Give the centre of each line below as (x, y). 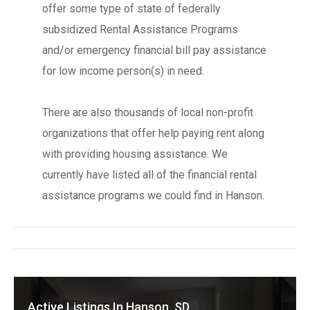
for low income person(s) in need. (123, 71)
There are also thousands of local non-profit (147, 112)
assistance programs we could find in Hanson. (153, 195)
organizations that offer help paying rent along (153, 133)
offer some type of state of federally (131, 9)
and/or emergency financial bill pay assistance (154, 50)
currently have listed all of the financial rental (149, 175)
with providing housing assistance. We (135, 154)
